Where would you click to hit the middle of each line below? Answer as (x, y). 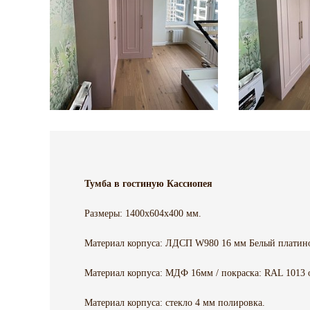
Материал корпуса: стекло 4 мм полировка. (175, 303)
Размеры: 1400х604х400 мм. (143, 214)
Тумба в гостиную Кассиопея (148, 184)
